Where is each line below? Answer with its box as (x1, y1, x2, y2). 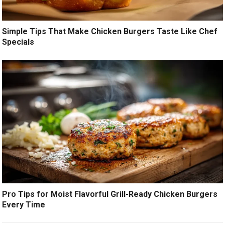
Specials (2, 37, 35, 47)
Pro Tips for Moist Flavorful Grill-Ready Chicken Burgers (2, 189, 218, 199)
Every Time (2, 199, 46, 209)
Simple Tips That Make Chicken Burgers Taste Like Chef (2, 27, 218, 37)
